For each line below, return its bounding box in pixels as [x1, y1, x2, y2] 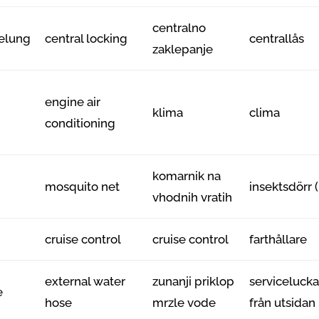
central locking [45, 31, 128, 46]
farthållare [249, 231, 308, 246]
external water [45, 273, 126, 288]
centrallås [249, 31, 305, 46]
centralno [152, 20, 206, 35]
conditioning [45, 115, 116, 130]
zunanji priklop [152, 273, 235, 288]
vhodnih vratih [152, 189, 233, 204]
